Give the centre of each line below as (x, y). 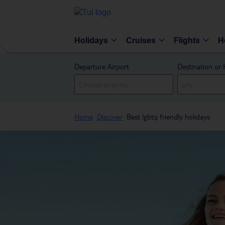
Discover (110, 117)
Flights (187, 40)
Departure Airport (102, 66)
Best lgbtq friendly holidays (168, 117)
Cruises (141, 40)
